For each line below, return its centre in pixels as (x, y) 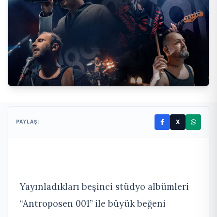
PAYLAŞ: (28, 122)
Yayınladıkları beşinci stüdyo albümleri (104, 186)
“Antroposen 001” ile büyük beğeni (93, 203)
